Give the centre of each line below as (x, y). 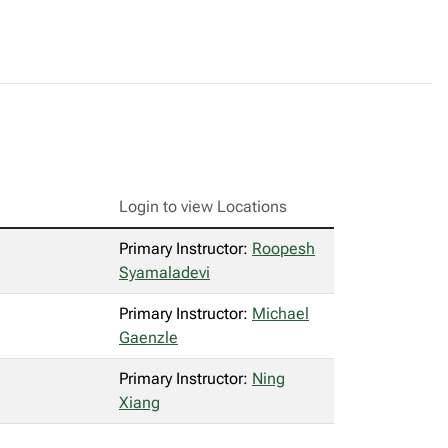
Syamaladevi (164, 272)
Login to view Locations (203, 206)
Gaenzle (148, 337)
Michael (280, 313)
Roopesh (283, 248)
